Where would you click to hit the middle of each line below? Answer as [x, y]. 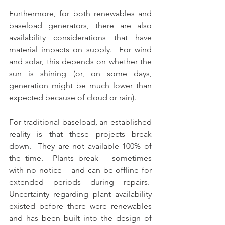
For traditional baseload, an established [80, 122]
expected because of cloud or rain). [75, 98]
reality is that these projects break [80, 134]
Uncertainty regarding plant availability [80, 194]
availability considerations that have [80, 37]
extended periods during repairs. [80, 182]
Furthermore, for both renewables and [80, 13]
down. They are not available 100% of [80, 146]
